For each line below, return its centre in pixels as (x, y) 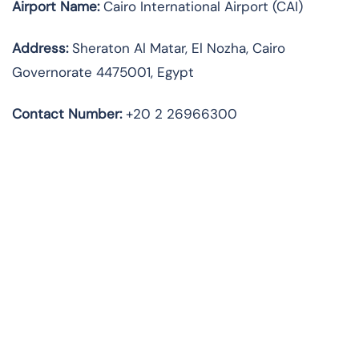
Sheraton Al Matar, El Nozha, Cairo (177, 48)
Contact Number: (67, 114)
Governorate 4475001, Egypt (103, 73)
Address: (40, 48)
